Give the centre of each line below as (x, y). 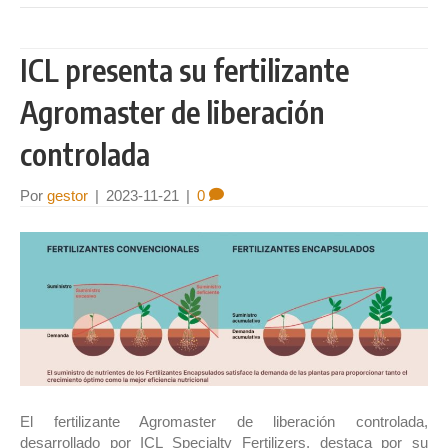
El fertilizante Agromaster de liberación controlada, (224, 421)
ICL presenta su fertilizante (184, 70)
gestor (67, 196)
